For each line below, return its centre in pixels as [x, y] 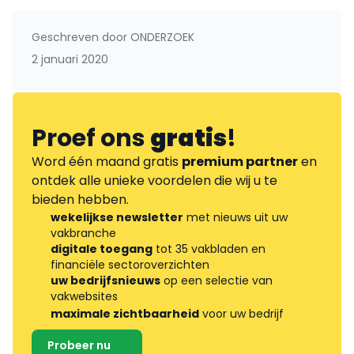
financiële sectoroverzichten [130, 265]
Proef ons [91, 139]
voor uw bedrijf [241, 314]
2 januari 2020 [70, 60]
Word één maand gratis [107, 162]
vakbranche [83, 233]
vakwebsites [84, 297]
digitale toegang [102, 249]
